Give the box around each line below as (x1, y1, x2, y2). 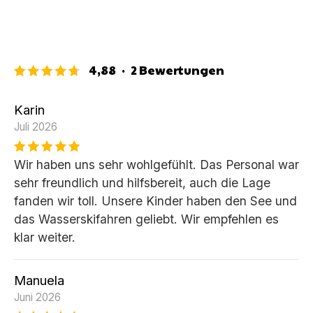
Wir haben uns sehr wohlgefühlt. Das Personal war (14, 156, 299, 172)
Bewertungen (137, 61, 224, 78)
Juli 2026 (14, 119, 57, 133)
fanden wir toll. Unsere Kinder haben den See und (14, 193, 297, 208)
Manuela (14, 272, 64, 288)
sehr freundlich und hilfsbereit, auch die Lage (14, 175, 270, 190)
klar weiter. (14, 229, 75, 245)
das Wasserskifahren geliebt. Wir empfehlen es (14, 211, 279, 226)
